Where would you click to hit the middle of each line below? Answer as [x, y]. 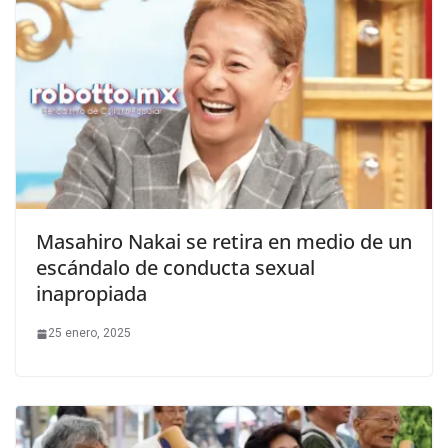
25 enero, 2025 [89, 333]
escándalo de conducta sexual [175, 268]
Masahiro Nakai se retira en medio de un [224, 242]
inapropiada [91, 294]
